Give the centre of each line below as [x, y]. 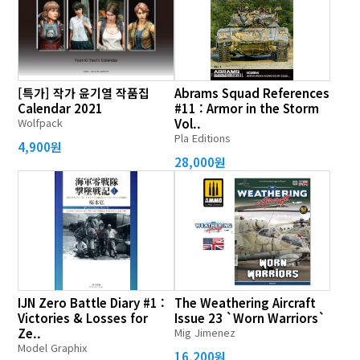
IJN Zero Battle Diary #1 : [92, 303]
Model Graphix [53, 348]
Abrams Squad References [252, 93]
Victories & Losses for [83, 318]
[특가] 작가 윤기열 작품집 [84, 93]
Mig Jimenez [205, 332]
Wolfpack [41, 123]
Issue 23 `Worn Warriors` [250, 318]
